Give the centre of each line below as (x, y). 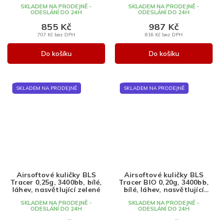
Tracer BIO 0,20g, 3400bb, (164, 182)
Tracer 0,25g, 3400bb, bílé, (56, 182)
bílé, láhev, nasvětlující (164, 190)
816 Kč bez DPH (164, 34)
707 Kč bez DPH (56, 34)
